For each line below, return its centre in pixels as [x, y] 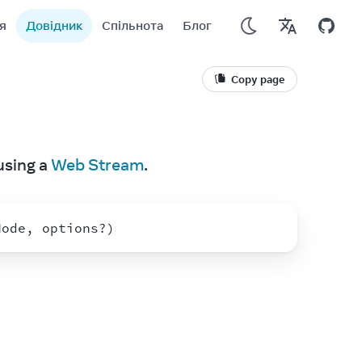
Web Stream [97, 164]
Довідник [54, 25]
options [70, 228]
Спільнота [133, 25]
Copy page [258, 79]
